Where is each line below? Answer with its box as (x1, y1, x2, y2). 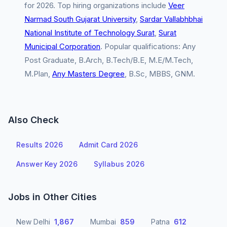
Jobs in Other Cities (8, 192, 97, 202)
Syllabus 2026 (94, 160, 144, 168)
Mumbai (90, 217, 118, 226)
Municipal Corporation (24, 42, 100, 51)
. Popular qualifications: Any (100, 42, 196, 51)
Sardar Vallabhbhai (140, 14, 203, 24)
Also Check (8, 115, 59, 125)
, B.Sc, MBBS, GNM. (125, 69, 195, 79)
